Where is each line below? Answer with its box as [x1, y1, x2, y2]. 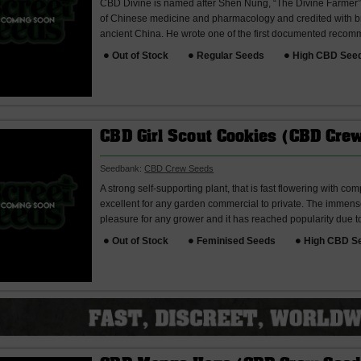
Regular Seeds [197, 49, 265, 61]
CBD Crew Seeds [144, 163, 214, 173]
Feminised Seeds [197, 234, 276, 247]
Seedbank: [100, 163, 145, 173]
